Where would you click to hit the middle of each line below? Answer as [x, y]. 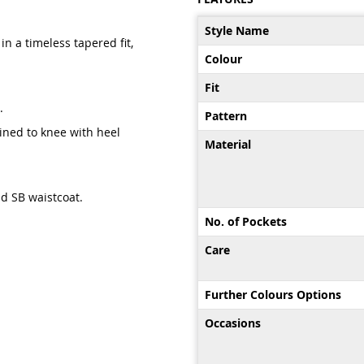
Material [227, 144]
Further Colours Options [273, 295]
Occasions [232, 323]
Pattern [225, 116]
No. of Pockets [245, 221]
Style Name [236, 30]
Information [230, 39]
